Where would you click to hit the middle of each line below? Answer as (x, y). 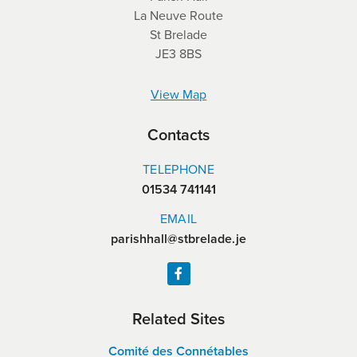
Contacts (178, 135)
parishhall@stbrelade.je (178, 239)
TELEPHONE (178, 169)
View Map (178, 94)
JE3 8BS (178, 54)
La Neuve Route (178, 16)
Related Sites (178, 319)
